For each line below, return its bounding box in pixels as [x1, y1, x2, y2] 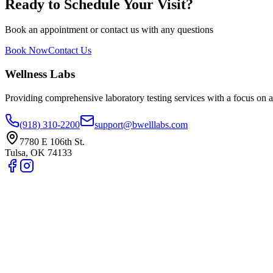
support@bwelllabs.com [94, 119, 188, 130]
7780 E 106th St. [19, 136, 85, 147]
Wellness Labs [5, 68, 75, 81]
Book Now [5, 45, 48, 56]
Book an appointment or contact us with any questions [5, 24, 213, 35]
